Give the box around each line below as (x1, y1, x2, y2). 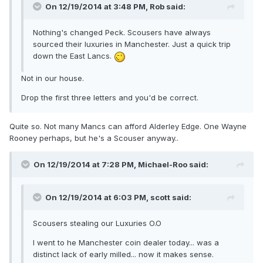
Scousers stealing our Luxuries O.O (33, 218, 161, 228)
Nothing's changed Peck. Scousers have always (33, 28, 211, 38)
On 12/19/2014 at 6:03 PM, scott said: (45, 192, 191, 202)
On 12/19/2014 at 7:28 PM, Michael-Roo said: (33, 159, 208, 169)
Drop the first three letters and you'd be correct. (21, 92, 198, 102)
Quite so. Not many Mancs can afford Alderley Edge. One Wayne (9, 121, 247, 131)
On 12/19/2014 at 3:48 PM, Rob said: (45, 2, 186, 12)
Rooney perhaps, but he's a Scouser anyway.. (9, 133, 178, 143)
